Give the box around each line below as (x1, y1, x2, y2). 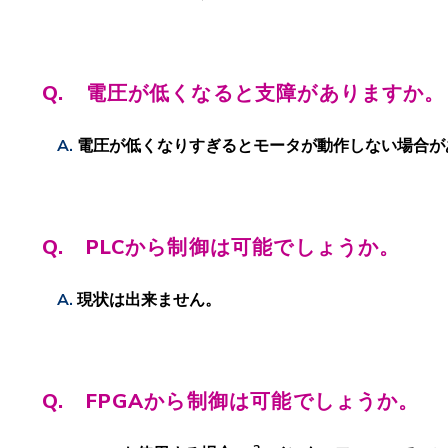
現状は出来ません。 (77, 288, 222, 311)
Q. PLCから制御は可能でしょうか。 (42, 233, 401, 261)
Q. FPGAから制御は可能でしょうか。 (42, 387, 420, 415)
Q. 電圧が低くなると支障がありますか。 (42, 79, 446, 107)
